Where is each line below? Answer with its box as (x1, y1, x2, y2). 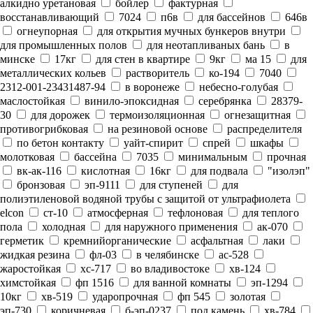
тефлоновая (165, 207, 223, 219)
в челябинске (133, 249, 199, 261)
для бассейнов (195, 11, 265, 23)
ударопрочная (89, 291, 158, 303)
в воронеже (122, 81, 180, 93)
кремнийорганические (61, 235, 171, 247)
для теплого (240, 207, 299, 219)
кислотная (78, 165, 130, 177)
